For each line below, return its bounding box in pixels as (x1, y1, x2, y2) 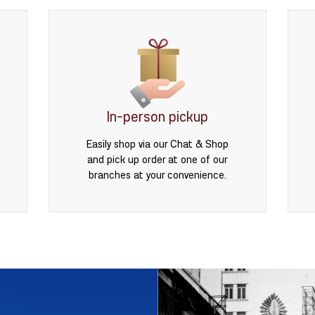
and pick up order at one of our (87, 154, 228, 165)
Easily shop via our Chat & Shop (86, 139, 229, 150)
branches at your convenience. (89, 169, 226, 181)
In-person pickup (107, 110, 208, 124)
